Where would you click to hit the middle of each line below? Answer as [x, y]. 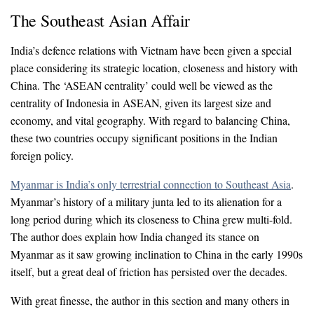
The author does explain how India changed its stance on [135, 236]
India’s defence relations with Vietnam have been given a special [151, 50]
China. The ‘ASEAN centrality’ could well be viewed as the [142, 85]
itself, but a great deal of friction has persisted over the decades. [149, 271]
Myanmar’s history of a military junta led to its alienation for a [146, 201]
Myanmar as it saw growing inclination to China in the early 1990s [157, 254]
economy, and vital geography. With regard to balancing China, [150, 120]
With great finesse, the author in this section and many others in [150, 300]
